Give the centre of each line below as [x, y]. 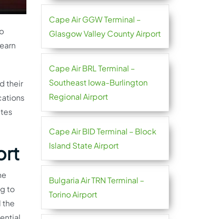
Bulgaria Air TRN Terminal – [96, 180]
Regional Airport [78, 97]
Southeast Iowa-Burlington [98, 82]
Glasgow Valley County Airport [105, 33]
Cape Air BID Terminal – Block [102, 131]
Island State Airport [84, 145]
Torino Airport [73, 194]
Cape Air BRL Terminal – [92, 68]
